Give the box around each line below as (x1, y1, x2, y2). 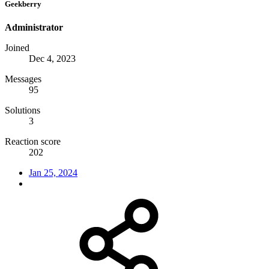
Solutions (5, 105, 40, 116)
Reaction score (5, 136, 61, 147)
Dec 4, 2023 (29, 53, 76, 64)
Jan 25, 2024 (29, 168, 77, 178)
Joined (5, 43, 29, 53)
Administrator (5, 22, 63, 33)
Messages (5, 74, 41, 85)
